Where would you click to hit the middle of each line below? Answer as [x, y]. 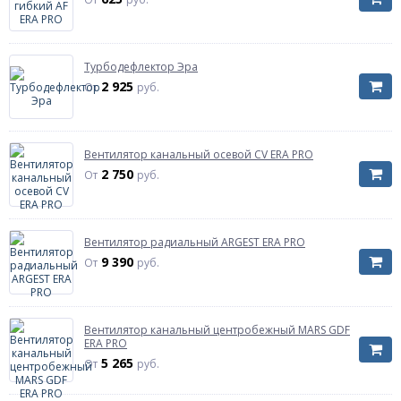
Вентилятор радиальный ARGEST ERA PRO [195, 242]
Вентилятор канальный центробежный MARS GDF [217, 330]
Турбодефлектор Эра [141, 67]
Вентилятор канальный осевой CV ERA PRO [199, 154]
